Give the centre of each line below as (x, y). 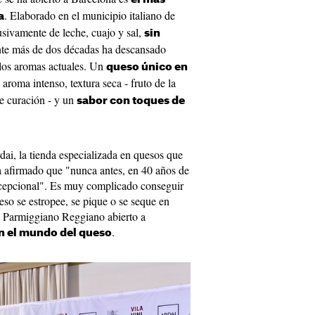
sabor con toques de (131, 101)
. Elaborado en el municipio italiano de (90, 15)
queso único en (147, 67)
